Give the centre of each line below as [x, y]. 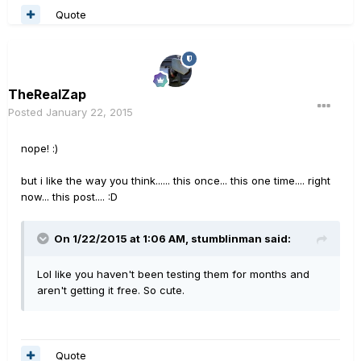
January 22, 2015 [89, 112]
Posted [27, 112]
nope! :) [39, 149]
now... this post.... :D [69, 197]
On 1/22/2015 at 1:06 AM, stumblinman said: [172, 239]
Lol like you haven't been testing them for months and [173, 274]
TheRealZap [47, 95]
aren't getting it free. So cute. [111, 290]
